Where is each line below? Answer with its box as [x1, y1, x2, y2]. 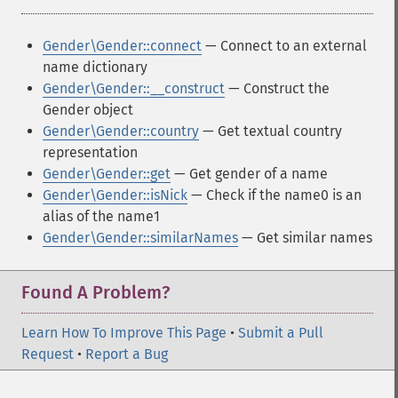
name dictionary [43, 59, 147, 76]
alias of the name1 [43, 208, 160, 225]
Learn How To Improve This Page [21, 324, 227, 341]
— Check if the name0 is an [187, 187, 362, 203]
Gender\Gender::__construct [43, 80, 225, 97]
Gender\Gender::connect [43, 37, 202, 54]
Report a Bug [85, 346, 168, 362]
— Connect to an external [202, 37, 367, 54]
